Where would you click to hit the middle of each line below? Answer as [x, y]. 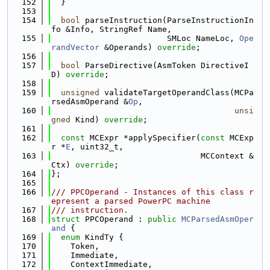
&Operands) [128, 47]
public [162, 219]
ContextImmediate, [102, 264]
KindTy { [102, 237]
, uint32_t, [97, 147]
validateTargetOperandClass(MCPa [177, 93]
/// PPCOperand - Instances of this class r [152, 192]
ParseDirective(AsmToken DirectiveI [165, 65]
